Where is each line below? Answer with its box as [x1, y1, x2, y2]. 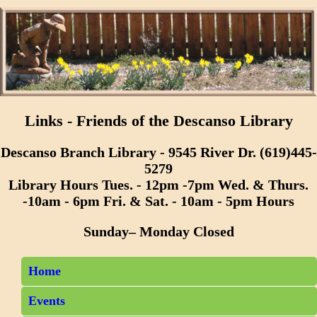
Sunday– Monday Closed [83, 223, 234, 239]
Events [28, 293, 65, 308]
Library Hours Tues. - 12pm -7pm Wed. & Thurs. [8, 176, 309, 192]
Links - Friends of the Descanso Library [24, 111, 293, 129]
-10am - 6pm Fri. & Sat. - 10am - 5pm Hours [23, 192, 294, 209]
